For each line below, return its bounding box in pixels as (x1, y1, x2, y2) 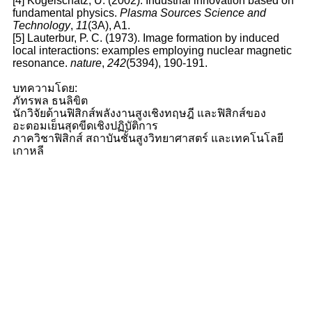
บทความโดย (12, 81, 75, 94)
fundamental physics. (12, 6, 120, 19)
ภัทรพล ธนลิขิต (12, 94, 88, 107)
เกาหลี (12, 144, 44, 157)
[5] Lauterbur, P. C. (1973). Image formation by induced (12, 31, 279, 44)
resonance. (12, 56, 70, 69)
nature (70, 56, 102, 69)
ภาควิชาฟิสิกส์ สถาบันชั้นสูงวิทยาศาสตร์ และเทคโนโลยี (12, 132, 283, 144)
